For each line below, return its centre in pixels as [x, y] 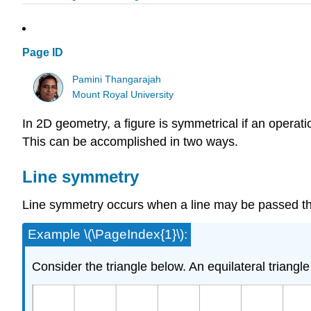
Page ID [43, 53]
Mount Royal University [123, 94]
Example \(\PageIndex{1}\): [108, 234]
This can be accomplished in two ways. [130, 142]
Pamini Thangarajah [117, 79]
